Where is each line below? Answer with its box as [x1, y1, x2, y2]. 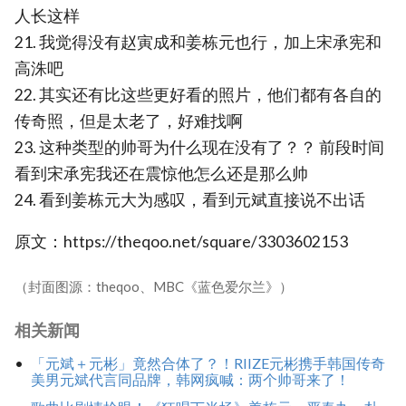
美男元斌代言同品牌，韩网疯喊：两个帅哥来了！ [30, 370, 350, 388]
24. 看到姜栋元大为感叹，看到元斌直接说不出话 [14, 189, 365, 209]
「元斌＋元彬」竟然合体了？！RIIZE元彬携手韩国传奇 [30, 353, 385, 372]
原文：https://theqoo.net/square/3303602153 [14, 232, 348, 252]
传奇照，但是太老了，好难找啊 [14, 111, 243, 130]
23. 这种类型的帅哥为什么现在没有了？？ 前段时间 [14, 137, 384, 157]
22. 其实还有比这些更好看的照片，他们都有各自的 [14, 84, 382, 104]
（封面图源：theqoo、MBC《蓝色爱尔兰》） [14, 278, 293, 295]
